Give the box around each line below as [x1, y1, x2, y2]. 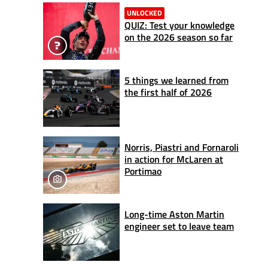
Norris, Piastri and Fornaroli [124, 139, 239, 154]
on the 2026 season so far [124, 29, 233, 44]
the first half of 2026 [124, 84, 212, 99]
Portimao [124, 163, 162, 178]
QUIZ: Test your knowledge [124, 17, 234, 32]
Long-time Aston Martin [124, 206, 224, 221]
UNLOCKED [127, 7, 162, 19]
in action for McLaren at [124, 151, 223, 166]
